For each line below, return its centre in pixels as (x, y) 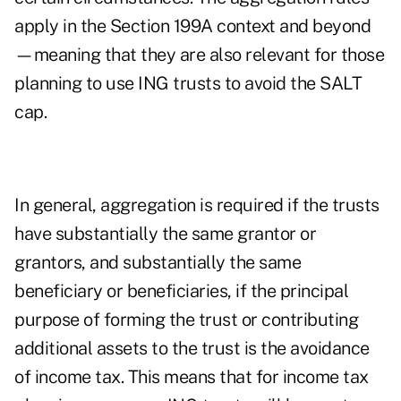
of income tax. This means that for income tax (192, 377)
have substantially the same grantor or (165, 234)
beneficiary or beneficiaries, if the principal (181, 291)
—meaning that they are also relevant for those (199, 55)
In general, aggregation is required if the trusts (197, 205)
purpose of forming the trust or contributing (186, 320)
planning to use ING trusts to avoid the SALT (188, 84)
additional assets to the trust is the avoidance (192, 349)
